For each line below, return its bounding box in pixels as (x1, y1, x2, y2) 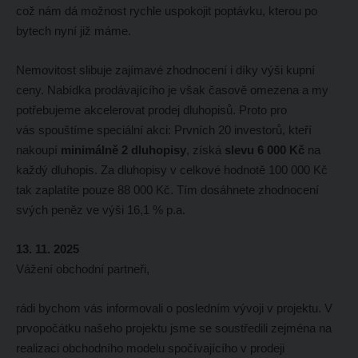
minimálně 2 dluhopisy (60, 142, 186, 157)
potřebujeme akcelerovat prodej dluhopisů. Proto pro (15, 102, 287, 117)
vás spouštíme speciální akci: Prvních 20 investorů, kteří (15, 122, 312, 137)
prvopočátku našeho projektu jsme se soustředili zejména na (15, 320, 332, 335)
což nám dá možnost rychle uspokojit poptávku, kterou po (15, 3, 317, 18)
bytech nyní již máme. (15, 23, 134, 38)
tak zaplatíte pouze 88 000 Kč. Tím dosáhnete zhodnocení (15, 182, 319, 197)
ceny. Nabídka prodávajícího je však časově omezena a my (15, 82, 328, 97)
